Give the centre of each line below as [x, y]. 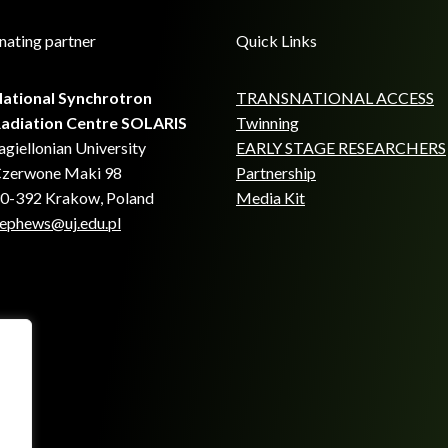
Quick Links [276, 40]
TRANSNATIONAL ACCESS [335, 97]
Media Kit [270, 197]
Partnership [276, 172]
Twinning [267, 122]
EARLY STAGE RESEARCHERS [341, 147]
